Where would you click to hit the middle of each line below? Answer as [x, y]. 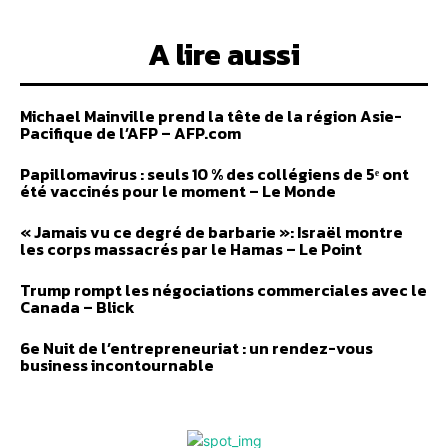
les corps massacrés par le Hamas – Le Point [191, 248]
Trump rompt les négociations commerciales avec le [223, 289]
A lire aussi [224, 54]
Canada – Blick [77, 306]
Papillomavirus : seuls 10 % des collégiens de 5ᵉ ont [214, 173]
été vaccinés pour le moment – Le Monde [178, 190]
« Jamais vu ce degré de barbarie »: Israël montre [211, 231]
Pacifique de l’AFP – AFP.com [130, 132]
